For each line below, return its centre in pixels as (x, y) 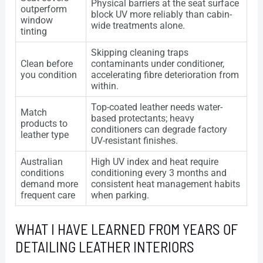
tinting (34, 32)
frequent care (48, 195)
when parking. (120, 195)
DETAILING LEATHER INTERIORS (105, 247)
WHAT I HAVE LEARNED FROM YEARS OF (127, 229)
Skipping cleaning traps (140, 53)
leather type (45, 135)
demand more (50, 184)
